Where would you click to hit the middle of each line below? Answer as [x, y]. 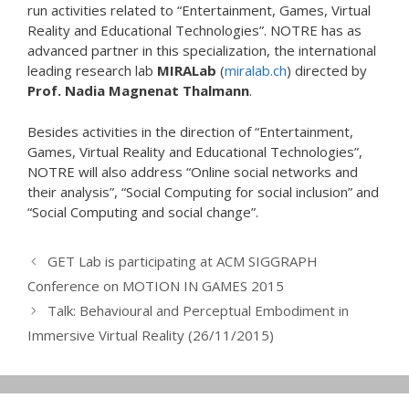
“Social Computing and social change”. [143, 211]
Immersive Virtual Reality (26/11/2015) [151, 335]
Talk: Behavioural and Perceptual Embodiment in [198, 310]
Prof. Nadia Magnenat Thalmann [138, 91]
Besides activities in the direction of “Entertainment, [190, 131]
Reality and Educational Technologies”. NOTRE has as [194, 31]
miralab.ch [256, 71]
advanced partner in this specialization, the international [202, 51]
